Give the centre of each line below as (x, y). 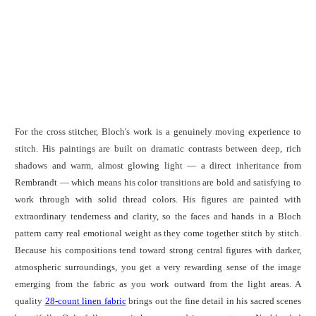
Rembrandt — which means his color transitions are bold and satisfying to (158, 182)
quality (30, 300)
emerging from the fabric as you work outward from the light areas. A (158, 284)
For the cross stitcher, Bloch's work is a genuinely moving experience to (158, 131)
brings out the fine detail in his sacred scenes (213, 300)
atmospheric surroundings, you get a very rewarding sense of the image (158, 267)
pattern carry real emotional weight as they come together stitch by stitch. (158, 233)
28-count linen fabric (85, 300)
